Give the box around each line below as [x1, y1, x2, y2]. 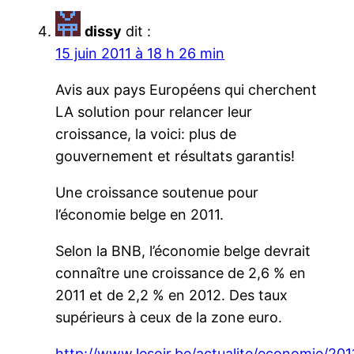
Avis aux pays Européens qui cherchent [55, 81, 318, 98]
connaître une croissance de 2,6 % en [55, 264, 307, 281]
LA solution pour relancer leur [55, 103, 253, 120]
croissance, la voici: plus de [55, 125, 237, 142]
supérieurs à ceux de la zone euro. [55, 308, 283, 326]
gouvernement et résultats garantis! [55, 147, 296, 164]
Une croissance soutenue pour [55, 183, 259, 201]
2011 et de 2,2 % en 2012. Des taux [55, 286, 288, 303]
